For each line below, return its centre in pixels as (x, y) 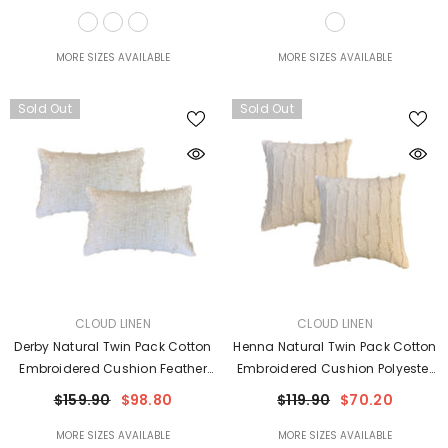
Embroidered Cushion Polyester (335, 368)
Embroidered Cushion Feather (113, 368)
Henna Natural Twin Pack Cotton (335, 346)
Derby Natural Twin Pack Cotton (113, 346)
